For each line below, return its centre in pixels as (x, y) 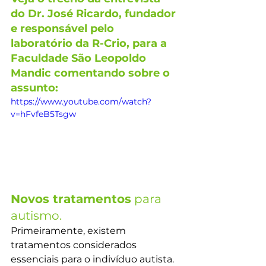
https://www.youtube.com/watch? (81, 102)
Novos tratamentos (71, 199)
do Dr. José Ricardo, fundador (95, 14)
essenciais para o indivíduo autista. (94, 259)
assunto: (34, 88)
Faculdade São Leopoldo (80, 58)
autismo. (36, 215)
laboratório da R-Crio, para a (90, 43)
